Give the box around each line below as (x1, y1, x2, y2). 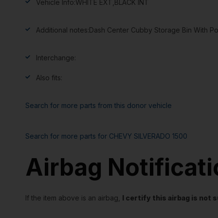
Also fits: (36, 73, 62, 82)
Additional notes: (36, 25, 89, 34)
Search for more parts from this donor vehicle (25, 101, 172, 109)
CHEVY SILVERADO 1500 (109, 131, 187, 140)
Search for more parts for (25, 131, 109, 140)
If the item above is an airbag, (25, 193, 122, 202)
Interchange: (36, 53, 76, 62)
